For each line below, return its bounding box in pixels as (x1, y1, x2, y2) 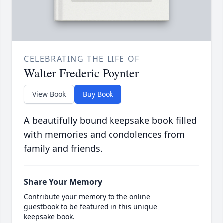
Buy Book (83, 89, 113, 99)
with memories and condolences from (24, 128, 185, 141)
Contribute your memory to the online (24, 192, 150, 202)
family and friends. (24, 142, 103, 155)
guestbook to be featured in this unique (24, 202, 157, 212)
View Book (32, 89, 66, 99)
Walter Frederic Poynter (24, 65, 139, 81)
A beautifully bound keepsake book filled (24, 114, 197, 127)
